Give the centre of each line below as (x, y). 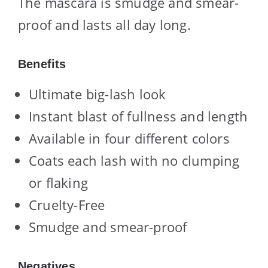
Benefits (42, 64)
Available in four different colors (129, 138)
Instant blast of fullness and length (138, 116)
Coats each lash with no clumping (134, 160)
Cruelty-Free (67, 204)
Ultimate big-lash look (98, 94)
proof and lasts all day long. (104, 24)
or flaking (58, 182)
